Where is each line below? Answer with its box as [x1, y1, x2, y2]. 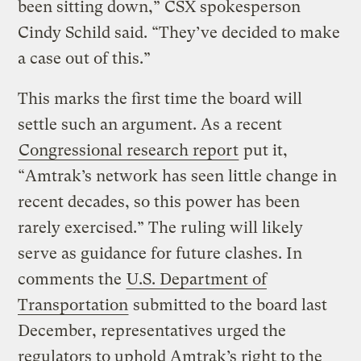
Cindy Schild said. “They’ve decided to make [18, 23, 341, 43]
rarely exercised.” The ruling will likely [18, 218, 304, 238]
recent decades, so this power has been [18, 193, 301, 212]
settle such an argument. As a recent [18, 115, 283, 135]
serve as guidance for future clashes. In [18, 244, 303, 263]
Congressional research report [19, 141, 239, 160]
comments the [18, 270, 127, 289]
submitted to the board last [129, 296, 328, 315]
